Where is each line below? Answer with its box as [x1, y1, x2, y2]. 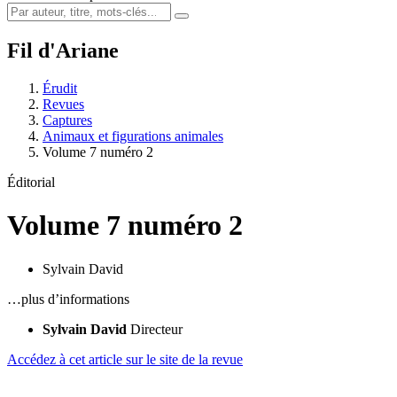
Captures [43, 112, 92, 128]
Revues [43, 96, 84, 112]
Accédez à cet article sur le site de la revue [7, 351, 243, 367]
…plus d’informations [7, 291, 129, 307]
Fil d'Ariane [7, 38, 119, 62]
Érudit [43, 80, 77, 96]
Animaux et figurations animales [43, 128, 223, 144]
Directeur [130, 321, 183, 337]
